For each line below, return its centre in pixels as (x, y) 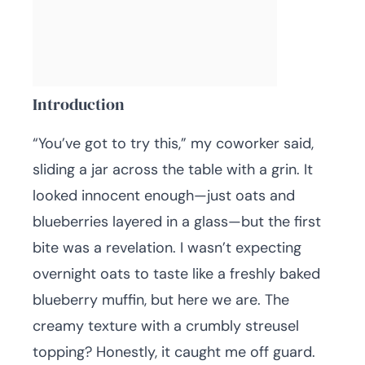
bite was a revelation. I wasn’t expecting (167, 248)
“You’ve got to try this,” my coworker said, (173, 143)
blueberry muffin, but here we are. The (161, 300)
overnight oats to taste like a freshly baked (176, 274)
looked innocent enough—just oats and (164, 196)
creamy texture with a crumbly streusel (166, 326)
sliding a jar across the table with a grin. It (173, 169)
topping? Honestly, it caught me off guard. (174, 352)
